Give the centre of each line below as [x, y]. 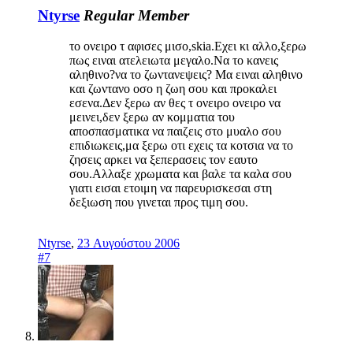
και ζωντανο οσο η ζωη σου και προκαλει [173, 88]
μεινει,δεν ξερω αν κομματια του [152, 117]
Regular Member [136, 16]
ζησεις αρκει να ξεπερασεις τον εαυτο [163, 159]
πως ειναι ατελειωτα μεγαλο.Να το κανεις [174, 60]
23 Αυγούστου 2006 [128, 243]
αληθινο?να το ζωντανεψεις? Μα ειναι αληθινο [186, 74]
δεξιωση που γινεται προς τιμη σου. [159, 202]
